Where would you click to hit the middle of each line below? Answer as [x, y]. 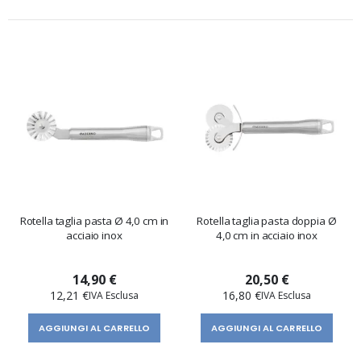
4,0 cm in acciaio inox [267, 235]
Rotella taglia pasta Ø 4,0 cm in [94, 220]
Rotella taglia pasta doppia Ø [267, 220]
